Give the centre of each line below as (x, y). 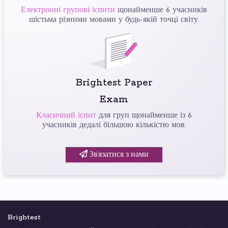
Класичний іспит (67, 115)
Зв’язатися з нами (118, 154)
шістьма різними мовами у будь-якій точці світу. (114, 20)
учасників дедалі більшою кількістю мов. (114, 125)
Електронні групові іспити (68, 10)
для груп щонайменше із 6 (145, 115)
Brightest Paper (114, 83)
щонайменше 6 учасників (161, 10)
